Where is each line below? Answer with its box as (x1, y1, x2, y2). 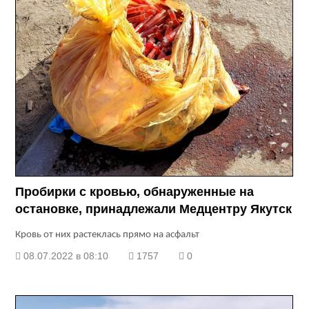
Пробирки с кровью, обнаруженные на (15, 185, 255, 199)
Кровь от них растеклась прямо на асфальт (15, 230, 200, 241)
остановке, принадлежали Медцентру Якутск (15, 202, 292, 217)
